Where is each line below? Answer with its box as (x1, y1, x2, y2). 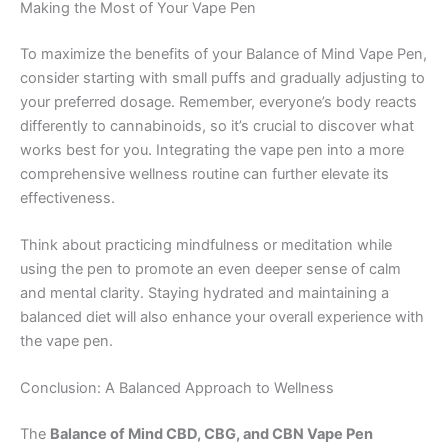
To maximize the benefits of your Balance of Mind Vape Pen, (20, 44, 427, 63)
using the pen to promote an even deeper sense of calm (20, 260, 401, 279)
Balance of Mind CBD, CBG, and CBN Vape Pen (50, 425, 373, 444)
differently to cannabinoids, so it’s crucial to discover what (20, 116, 414, 135)
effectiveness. (20, 188, 115, 207)
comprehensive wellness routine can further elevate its (20, 164, 389, 183)
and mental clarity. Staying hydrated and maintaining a (20, 284, 389, 303)
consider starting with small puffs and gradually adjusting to (20, 68, 425, 87)
